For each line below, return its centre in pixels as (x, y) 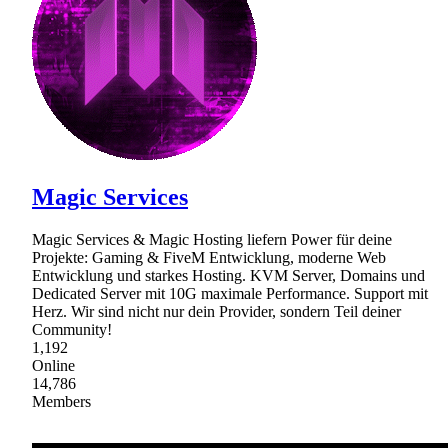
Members (61, 401)
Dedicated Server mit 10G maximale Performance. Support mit (230, 293)
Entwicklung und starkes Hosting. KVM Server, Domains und (228, 275)
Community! (72, 329)
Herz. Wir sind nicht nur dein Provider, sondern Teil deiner (216, 311)
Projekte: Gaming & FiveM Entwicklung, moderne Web (209, 257)
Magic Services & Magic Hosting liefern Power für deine (212, 239)
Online (53, 365)
